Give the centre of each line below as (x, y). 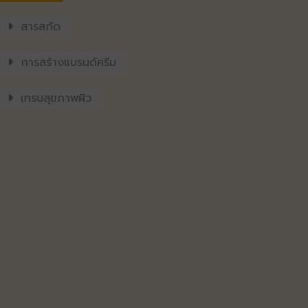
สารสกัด (38, 27)
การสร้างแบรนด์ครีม (66, 63)
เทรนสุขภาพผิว (54, 98)
